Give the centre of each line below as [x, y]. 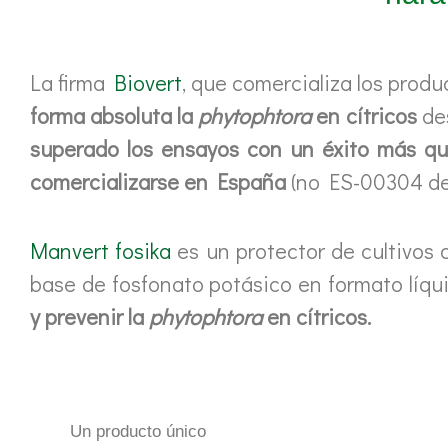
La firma [72, 83]
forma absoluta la [114, 116]
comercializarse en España [158, 182]
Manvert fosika [101, 250]
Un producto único [138, 431]
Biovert [148, 83]
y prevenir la [89, 316]
